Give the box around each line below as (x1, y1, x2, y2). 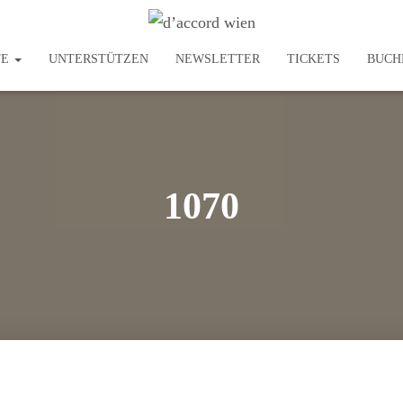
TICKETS (286, 52, 340, 66)
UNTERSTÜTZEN (48, 52, 148, 66)
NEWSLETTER (175, 52, 260, 66)
